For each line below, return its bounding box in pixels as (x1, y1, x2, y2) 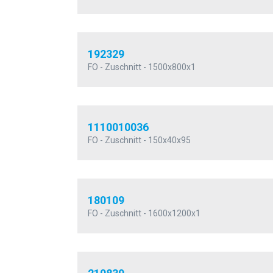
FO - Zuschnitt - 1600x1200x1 (88, 208, 200, 219)
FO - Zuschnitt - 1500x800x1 (88, 62, 196, 73)
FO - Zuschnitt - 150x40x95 (88, 135, 191, 146)
